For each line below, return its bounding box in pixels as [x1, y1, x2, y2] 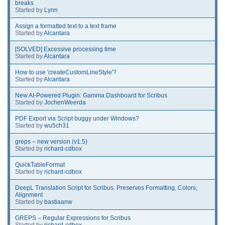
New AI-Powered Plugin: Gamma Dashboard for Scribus [15, 91, 167, 99]
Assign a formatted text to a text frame [15, 22, 117, 30]
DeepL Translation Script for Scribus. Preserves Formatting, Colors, [15, 184, 197, 191]
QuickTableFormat [15, 161, 65, 168]
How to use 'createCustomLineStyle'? [15, 68, 117, 76]
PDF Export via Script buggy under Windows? [15, 115, 139, 122]
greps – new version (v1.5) [15, 138, 87, 145]
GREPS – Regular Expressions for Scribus [15, 214, 131, 221]
